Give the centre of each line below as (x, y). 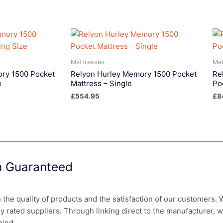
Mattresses (88, 62)
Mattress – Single (101, 84)
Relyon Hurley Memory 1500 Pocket (134, 74)
